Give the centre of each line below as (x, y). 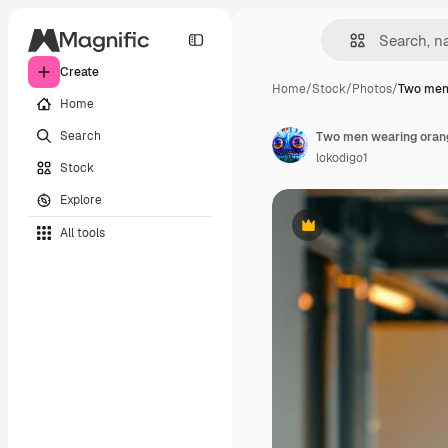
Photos (372, 89)
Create (79, 72)
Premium (332, 232)
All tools (82, 232)
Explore (81, 199)
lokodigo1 (342, 158)
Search (80, 135)
